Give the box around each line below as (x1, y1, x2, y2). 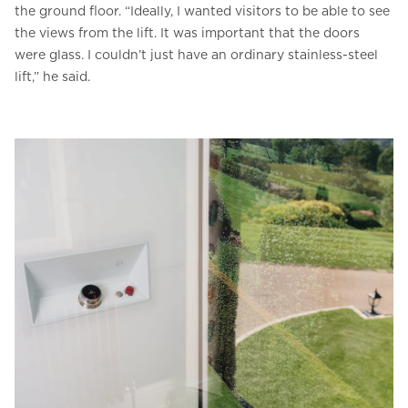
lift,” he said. (15, 69, 90, 85)
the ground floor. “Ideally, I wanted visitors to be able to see (15, 4, 390, 19)
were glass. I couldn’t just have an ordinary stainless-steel (15, 47, 378, 63)
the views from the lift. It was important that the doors (15, 25, 360, 41)
